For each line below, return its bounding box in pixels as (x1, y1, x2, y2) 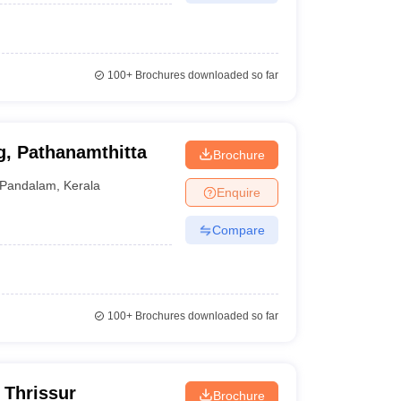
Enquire (216, 184, 260, 200)
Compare (211, 222, 265, 237)
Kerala (64, 177, 101, 192)
